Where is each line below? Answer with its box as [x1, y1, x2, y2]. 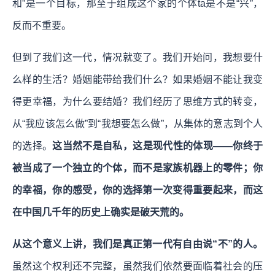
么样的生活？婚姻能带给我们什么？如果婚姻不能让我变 [12, 74, 263, 85]
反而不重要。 [12, 20, 71, 31]
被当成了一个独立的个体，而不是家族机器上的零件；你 [12, 162, 263, 173]
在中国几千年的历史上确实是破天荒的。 [12, 206, 189, 217]
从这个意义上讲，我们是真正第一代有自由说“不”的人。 [12, 238, 263, 249]
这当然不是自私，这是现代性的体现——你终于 [52, 140, 263, 151]
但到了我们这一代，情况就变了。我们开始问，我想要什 [12, 52, 263, 63]
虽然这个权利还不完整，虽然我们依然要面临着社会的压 [12, 260, 263, 271]
